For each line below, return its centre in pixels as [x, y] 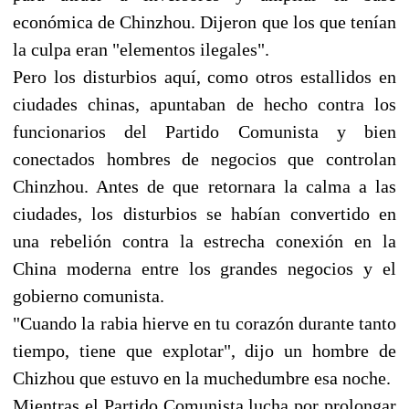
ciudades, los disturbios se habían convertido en [204, 213]
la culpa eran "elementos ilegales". [141, 49]
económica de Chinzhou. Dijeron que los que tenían [204, 21]
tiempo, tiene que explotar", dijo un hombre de [204, 350]
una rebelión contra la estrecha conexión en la [204, 241]
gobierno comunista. [89, 295]
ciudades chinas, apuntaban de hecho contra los [204, 104]
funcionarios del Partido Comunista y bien [204, 131]
